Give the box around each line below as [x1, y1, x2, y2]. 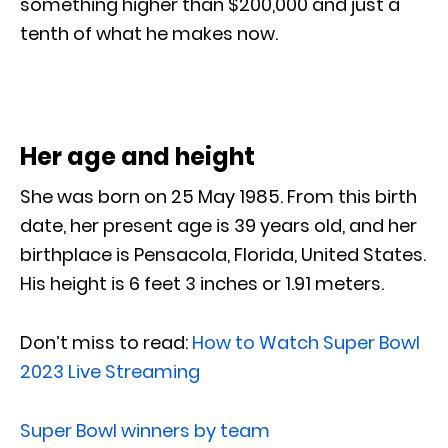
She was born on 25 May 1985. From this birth [20, 184, 417, 210]
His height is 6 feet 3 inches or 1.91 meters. [20, 271, 384, 297]
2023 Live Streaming [20, 359, 200, 385]
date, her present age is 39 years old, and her [20, 213, 417, 239]
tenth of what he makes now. [20, 21, 278, 47]
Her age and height [20, 140, 255, 174]
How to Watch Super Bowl [192, 330, 420, 356]
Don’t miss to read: [20, 330, 192, 356]
